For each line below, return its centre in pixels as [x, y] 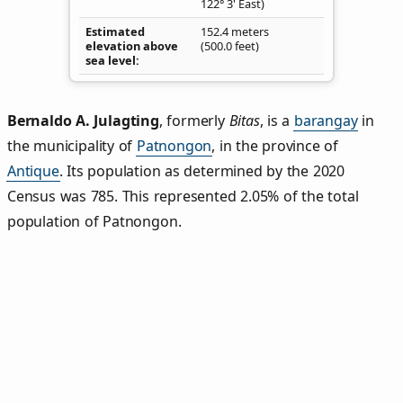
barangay [326, 121]
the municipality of [72, 146]
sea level [111, 60]
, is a [277, 121]
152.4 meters [235, 31]
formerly [196, 121]
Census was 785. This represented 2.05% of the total [183, 197]
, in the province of [275, 146]
